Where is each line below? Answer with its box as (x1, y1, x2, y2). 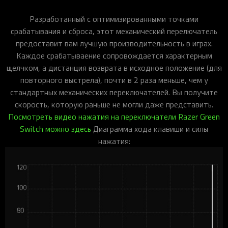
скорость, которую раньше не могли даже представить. (15, 98, 213, 110)
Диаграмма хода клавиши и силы (91, 123, 209, 134)
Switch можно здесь (19, 123, 91, 134)
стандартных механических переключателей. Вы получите (10, 86, 218, 98)
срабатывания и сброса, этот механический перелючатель (11, 25, 217, 37)
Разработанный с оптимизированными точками (30, 13, 198, 24)
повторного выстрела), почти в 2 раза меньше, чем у (20, 74, 208, 85)
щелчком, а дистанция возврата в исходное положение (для (6, 62, 222, 73)
